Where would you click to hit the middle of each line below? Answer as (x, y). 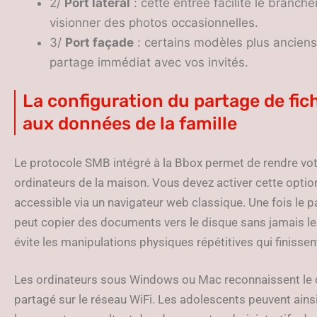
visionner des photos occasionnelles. (154, 22)
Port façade (99, 42)
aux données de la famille (130, 123)
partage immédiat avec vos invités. (149, 62)
